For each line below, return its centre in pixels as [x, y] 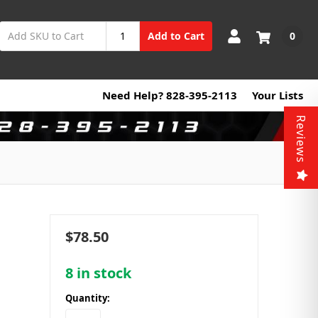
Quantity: [87, 298]
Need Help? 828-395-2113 [170, 95]
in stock [102, 273]
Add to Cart [176, 36]
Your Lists [278, 95]
